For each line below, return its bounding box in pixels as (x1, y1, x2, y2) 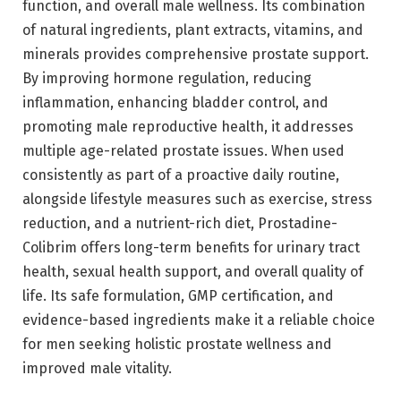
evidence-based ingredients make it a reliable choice (22, 311, 375, 329)
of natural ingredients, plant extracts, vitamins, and (22, 21, 363, 39)
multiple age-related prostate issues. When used (22, 142, 345, 160)
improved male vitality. (22, 360, 172, 378)
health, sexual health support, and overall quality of (22, 263, 363, 281)
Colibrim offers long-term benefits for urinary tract (22, 239, 360, 257)
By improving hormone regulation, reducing (22, 70, 311, 88)
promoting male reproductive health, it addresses (22, 118, 354, 136)
